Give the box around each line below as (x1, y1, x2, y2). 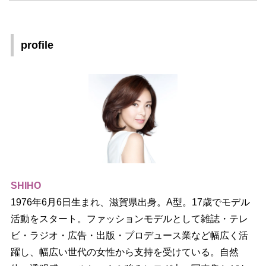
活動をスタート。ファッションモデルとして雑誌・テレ (10, 213, 248, 224)
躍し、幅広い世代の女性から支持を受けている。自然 (10, 246, 239, 257)
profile (20, 39, 53, 51)
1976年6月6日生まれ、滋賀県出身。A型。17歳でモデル (10, 197, 250, 207)
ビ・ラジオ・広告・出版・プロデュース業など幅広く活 (10, 230, 248, 240)
